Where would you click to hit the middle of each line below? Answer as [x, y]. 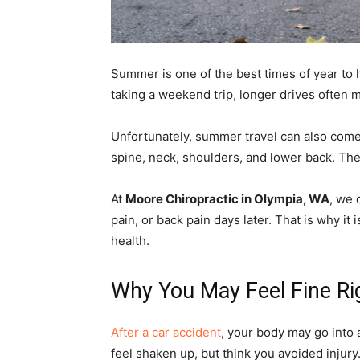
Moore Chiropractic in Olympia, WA [227, 199]
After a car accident [166, 333]
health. [130, 241]
